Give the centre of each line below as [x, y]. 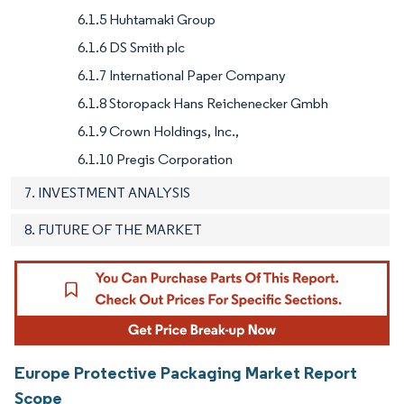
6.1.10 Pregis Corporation [155, 160]
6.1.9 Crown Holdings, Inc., [158, 132]
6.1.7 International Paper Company [182, 76]
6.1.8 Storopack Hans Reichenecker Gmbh [203, 104]
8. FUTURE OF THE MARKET [113, 230]
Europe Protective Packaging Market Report [186, 372]
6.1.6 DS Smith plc [131, 48]
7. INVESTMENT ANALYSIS [107, 193]
